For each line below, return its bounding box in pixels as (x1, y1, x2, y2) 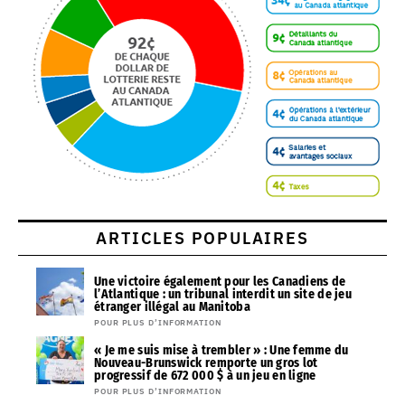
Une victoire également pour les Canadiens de (94, 274, 346, 290)
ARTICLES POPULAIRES (96, 228, 309, 250)
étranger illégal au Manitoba (94, 299, 250, 316)
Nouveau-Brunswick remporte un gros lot (94, 355, 318, 372)
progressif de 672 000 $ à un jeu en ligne (94, 368, 316, 384)
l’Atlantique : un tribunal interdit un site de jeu (94, 287, 352, 303)
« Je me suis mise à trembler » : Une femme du (94, 343, 349, 359)
